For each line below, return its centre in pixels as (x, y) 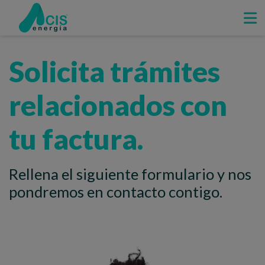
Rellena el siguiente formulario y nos (130, 174)
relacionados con (118, 105)
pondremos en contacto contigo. (116, 192)
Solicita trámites (114, 71)
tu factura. (76, 139)
